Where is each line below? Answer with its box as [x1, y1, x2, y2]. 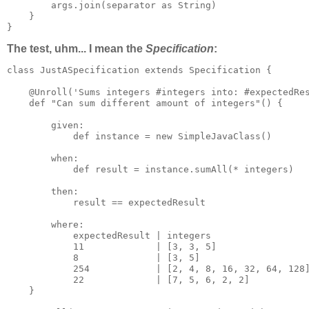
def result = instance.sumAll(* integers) [7, 163, 294, 175]
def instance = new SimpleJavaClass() [7, 130, 272, 141]
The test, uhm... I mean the [7, 42, 146, 54]
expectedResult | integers [7, 230, 211, 241]
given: [7, 119, 84, 130]
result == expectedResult [7, 197, 206, 208]
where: [7, 219, 84, 230]
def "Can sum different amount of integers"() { [7, 97, 283, 108]
